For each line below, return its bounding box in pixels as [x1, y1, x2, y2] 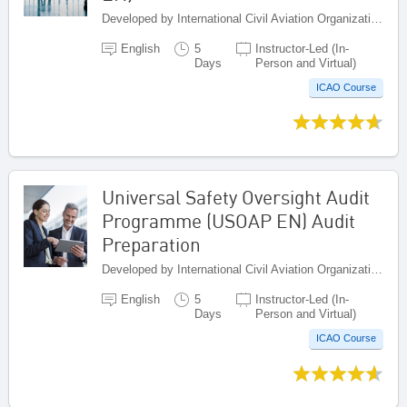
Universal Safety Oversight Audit [102, 185, 370, 210]
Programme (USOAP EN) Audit [102, 209, 355, 233]
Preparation [102, 233, 201, 257]
